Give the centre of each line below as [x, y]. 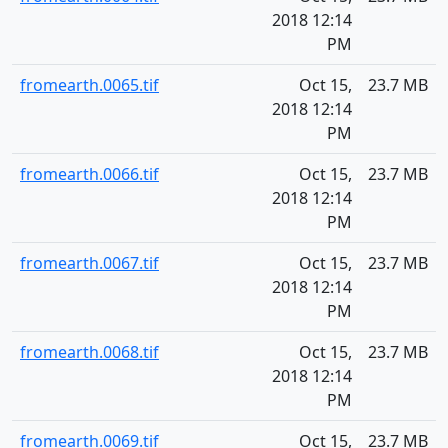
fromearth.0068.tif [89, 352]
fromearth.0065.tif [89, 85]
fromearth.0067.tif [89, 263]
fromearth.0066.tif [89, 174]
